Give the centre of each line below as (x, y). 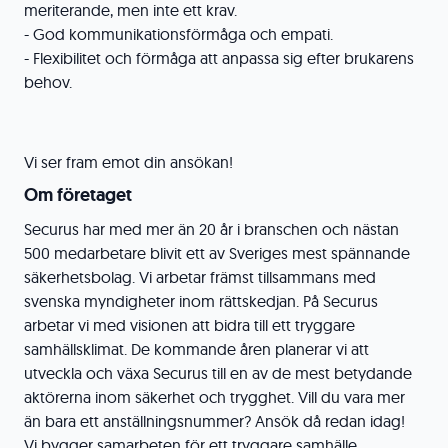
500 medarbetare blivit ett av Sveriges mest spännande (217, 253)
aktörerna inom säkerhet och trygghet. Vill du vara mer (214, 397)
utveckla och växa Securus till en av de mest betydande (218, 373)
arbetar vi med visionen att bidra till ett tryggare (189, 325)
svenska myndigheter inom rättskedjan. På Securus (201, 301)
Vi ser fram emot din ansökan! (130, 162)
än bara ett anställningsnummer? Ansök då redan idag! (214, 421)
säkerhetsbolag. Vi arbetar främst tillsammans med (200, 277)
